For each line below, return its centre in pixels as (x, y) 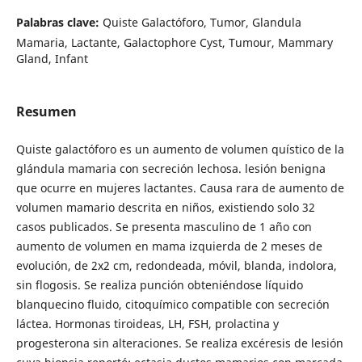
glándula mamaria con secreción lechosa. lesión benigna (170, 168)
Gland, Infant (52, 58)
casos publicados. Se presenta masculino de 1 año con (164, 226)
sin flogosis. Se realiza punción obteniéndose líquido (159, 284)
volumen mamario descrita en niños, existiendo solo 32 (165, 207)
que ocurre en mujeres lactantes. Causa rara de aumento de (180, 187)
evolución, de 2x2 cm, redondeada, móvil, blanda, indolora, (176, 265)
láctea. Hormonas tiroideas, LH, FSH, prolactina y (147, 323)
